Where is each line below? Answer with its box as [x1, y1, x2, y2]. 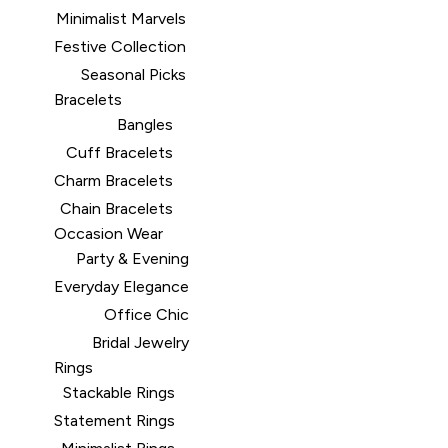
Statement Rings [54, 411, 175, 430]
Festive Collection [54, 37, 186, 56]
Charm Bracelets [54, 171, 173, 190]
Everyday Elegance [54, 277, 189, 296]
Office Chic [104, 305, 189, 324]
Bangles [117, 115, 173, 134]
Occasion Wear [54, 224, 163, 243]
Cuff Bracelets [66, 143, 173, 162]
